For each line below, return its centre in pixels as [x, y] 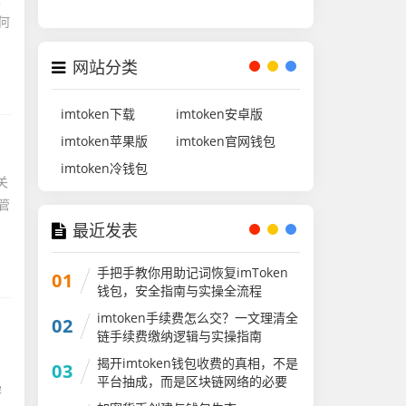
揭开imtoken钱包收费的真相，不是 [198, 363]
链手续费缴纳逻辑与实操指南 [180, 336]
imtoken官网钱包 [226, 141]
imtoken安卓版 [219, 114]
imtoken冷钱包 [105, 168]
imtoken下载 [98, 114]
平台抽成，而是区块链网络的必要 [193, 381]
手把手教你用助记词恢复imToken [193, 272]
